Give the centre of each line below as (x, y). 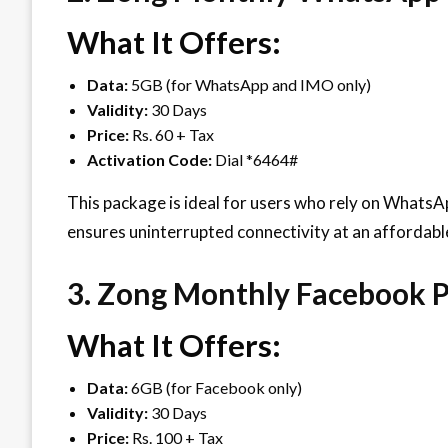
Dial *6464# (255, 159)
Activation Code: (149, 159)
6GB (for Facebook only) (215, 387)
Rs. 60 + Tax (171, 134)
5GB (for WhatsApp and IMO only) (249, 84)
